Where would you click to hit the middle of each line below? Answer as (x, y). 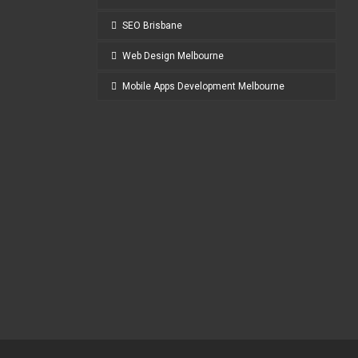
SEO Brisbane (152, 26)
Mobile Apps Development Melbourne (203, 87)
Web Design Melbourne (173, 56)
